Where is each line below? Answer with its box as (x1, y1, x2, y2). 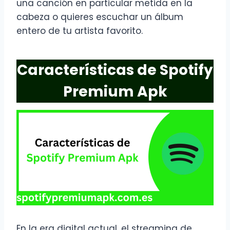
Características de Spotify (17, 60, 213, 81)
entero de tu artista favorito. (16, 25, 143, 37)
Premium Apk (63, 82, 167, 102)
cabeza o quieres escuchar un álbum (16, 11, 183, 24)
